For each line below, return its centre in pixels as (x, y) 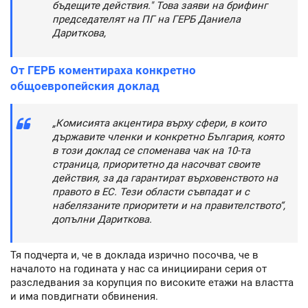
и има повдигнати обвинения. (84, 297)
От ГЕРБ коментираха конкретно (103, 70)
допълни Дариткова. (102, 219)
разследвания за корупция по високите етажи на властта (152, 283)
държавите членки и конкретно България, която (168, 136)
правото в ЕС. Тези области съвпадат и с (151, 191)
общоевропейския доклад (85, 86)
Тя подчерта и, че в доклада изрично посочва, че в (134, 255)
